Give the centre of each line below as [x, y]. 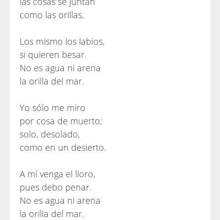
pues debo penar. [55, 187]
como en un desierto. [63, 147]
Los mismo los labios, [62, 41]
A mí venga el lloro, [57, 174]
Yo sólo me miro [53, 108]
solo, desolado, [50, 134]
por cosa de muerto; [61, 121]
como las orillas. [52, 15]
